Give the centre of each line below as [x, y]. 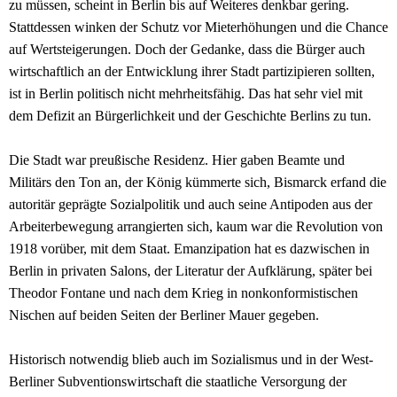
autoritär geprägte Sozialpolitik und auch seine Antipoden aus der [191, 204]
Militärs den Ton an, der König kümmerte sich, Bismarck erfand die [198, 182]
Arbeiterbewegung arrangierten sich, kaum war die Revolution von [196, 226]
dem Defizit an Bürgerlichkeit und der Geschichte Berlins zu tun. [190, 115]
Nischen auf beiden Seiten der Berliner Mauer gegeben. [166, 315]
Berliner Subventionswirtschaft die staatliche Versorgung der [178, 381]
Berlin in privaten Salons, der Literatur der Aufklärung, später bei [191, 270]
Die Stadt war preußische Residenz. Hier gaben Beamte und [177, 160]
